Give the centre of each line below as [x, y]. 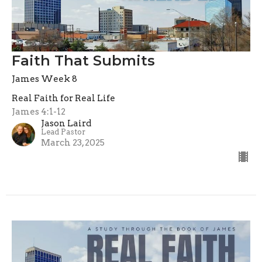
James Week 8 [44, 79]
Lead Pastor [63, 132]
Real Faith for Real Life [63, 99]
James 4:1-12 [39, 112]
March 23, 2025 [73, 143]
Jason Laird [66, 124]
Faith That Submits [83, 61]
